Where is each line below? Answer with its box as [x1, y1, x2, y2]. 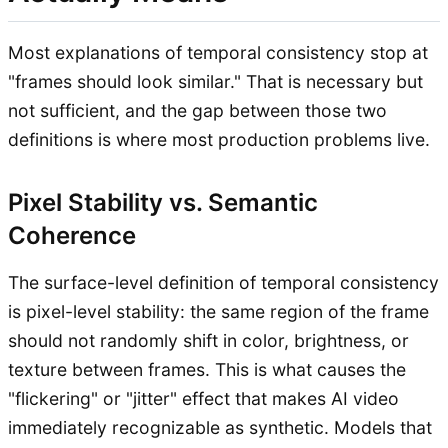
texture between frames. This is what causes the [8, 358, 406, 380]
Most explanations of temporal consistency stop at [8, 41, 428, 63]
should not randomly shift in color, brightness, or [8, 329, 409, 351]
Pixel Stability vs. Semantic [8, 187, 318, 217]
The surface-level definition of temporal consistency [8, 271, 439, 293]
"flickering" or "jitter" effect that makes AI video [8, 387, 399, 409]
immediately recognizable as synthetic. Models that [8, 416, 432, 438]
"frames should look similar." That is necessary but [8, 70, 423, 92]
